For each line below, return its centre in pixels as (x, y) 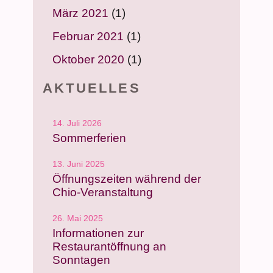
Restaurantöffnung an (109, 247)
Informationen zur (98, 233)
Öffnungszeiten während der (127, 179)
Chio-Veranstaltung (103, 192)
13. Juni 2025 (79, 164)
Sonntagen (81, 260)
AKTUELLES (92, 88)
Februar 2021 (88, 37)
